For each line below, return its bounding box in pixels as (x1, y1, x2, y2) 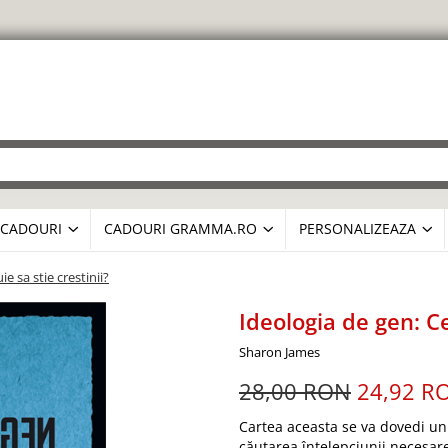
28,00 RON (239, 376, 351, 406)
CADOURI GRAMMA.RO (104, 219, 257, 238)
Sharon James (239, 343, 320, 361)
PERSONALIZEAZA (299, 219, 416, 238)
